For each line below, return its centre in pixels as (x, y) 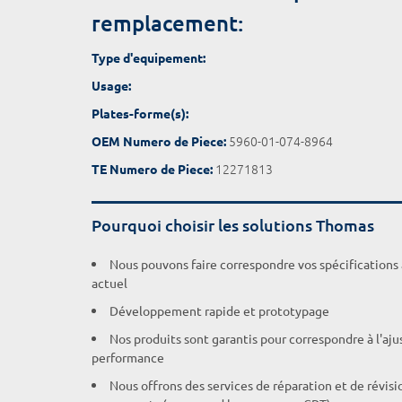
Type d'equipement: (149, 57)
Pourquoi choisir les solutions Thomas (233, 225)
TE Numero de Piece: (152, 169)
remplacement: (167, 23)
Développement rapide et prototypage (219, 310)
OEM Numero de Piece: (159, 141)
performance (128, 357)
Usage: (111, 85)
